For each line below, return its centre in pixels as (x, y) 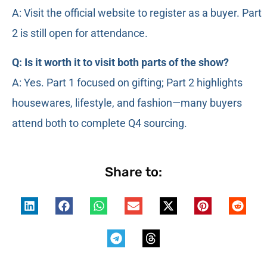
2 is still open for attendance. (80, 33)
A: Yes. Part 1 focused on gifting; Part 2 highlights (127, 82)
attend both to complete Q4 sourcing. (100, 123)
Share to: (133, 172)
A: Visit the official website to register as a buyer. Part (137, 13)
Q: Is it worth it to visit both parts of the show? (120, 62)
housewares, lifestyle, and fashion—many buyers (127, 103)
